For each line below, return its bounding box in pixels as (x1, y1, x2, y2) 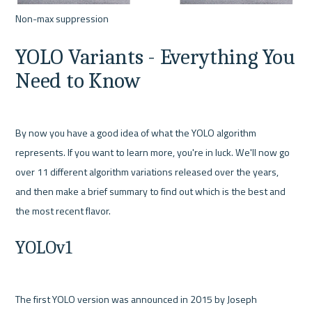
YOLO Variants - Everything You (15, 44, 295, 70)
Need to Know (15, 68, 141, 93)
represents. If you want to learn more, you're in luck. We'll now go (15, 144, 290, 159)
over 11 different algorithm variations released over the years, (15, 164, 279, 179)
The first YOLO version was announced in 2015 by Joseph (15, 291, 258, 306)
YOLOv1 (15, 237, 72, 259)
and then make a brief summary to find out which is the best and (15, 183, 286, 198)
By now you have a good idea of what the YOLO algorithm (15, 125, 257, 140)
